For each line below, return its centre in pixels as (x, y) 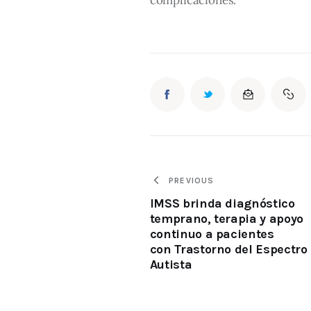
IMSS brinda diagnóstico (222, 204)
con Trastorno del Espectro (228, 250)
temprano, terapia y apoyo (226, 219)
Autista (171, 265)
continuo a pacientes (212, 234)
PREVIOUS (192, 180)
